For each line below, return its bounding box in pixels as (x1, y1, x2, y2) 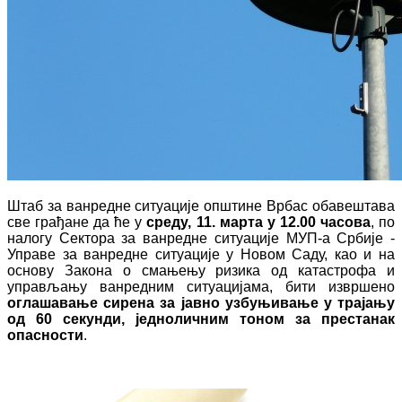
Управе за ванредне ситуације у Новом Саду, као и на (7, 246, 395, 262)
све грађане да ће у (7, 214, 147, 230)
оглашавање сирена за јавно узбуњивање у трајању (7, 294, 395, 310)
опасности (7, 327, 83, 343)
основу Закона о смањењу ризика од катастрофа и (7, 262, 395, 278)
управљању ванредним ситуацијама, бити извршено (7, 278, 395, 294)
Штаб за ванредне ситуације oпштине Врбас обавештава (7, 197, 395, 214)
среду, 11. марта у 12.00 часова (146, 214, 371, 230)
